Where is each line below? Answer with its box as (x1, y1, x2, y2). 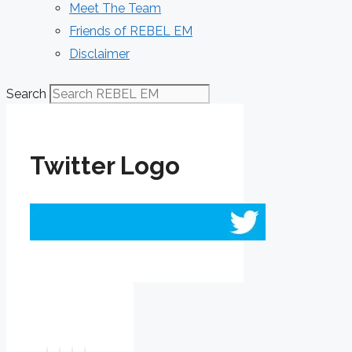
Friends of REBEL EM (69, 24, 192, 38)
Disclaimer (69, 46, 130, 61)
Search (6, 86, 46, 101)
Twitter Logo (30, 151, 180, 180)
